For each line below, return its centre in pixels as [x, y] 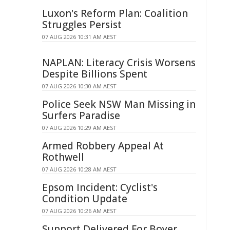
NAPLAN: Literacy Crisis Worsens [119, 63]
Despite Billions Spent [95, 74]
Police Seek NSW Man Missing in [119, 104]
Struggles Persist [82, 25]
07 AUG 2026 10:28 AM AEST [79, 169]
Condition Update [85, 199]
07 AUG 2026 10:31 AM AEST [79, 37]
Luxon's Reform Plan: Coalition [115, 13]
